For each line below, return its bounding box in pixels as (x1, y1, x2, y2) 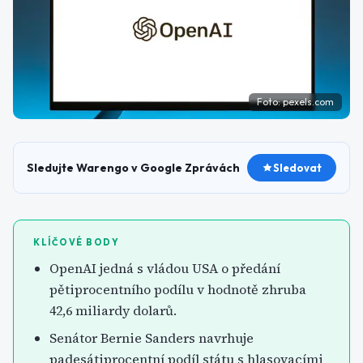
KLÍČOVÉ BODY (33, 237, 119, 248)
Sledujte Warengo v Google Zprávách (27, 160, 240, 175)
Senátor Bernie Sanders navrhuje (49, 329, 254, 347)
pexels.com (283, 96, 334, 108)
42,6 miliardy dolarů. (49, 301, 177, 319)
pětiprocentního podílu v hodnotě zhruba (49, 280, 306, 298)
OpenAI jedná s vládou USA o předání (49, 259, 280, 277)
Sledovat (273, 161, 322, 174)
